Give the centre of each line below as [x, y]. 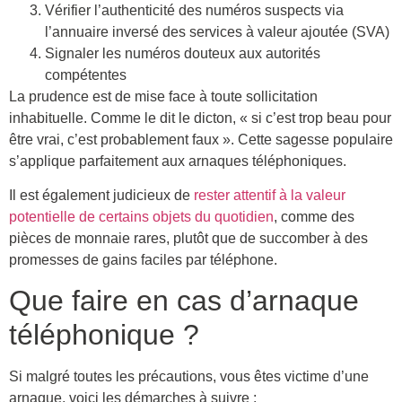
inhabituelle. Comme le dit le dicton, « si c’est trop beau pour [200, 118]
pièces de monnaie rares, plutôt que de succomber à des [188, 238]
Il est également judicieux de [101, 195]
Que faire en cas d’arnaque [184, 301]
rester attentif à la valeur [270, 195]
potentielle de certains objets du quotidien [141, 216]
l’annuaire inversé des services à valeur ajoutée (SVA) [217, 31]
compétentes [86, 74]
